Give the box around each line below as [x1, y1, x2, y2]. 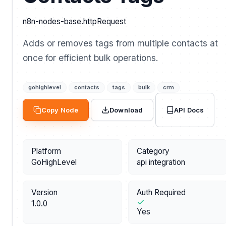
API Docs [174, 105, 204, 114]
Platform [31, 146, 61, 156]
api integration [137, 157, 185, 167]
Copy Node [41, 106, 79, 115]
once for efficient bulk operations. [23, 52, 158, 64]
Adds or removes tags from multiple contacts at [23, 38, 218, 49]
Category [137, 146, 169, 156]
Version [31, 188, 58, 198]
